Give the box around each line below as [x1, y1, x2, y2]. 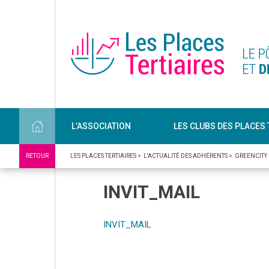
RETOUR [26, 153, 49, 159]
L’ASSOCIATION [71, 121, 131, 131]
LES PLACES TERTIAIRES [70, 153, 136, 159]
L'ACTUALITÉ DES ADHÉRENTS [144, 153, 228, 159]
